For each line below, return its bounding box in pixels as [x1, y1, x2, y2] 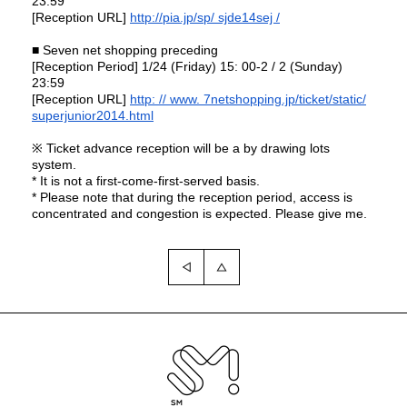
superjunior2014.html [32, 108, 154, 123]
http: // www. [130, 92, 203, 106]
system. [32, 157, 76, 172]
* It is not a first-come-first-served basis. [32, 174, 260, 188]
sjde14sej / [218, 10, 280, 25]
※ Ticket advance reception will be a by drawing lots [32, 141, 330, 155]
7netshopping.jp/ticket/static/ [203, 92, 366, 106]
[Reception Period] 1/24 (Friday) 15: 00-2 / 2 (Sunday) [32, 59, 342, 74]
